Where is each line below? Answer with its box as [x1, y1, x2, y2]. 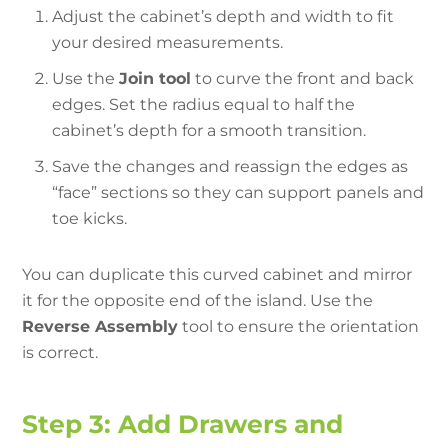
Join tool [119, 69, 192, 89]
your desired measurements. [52, 33, 284, 53]
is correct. [22, 343, 99, 363]
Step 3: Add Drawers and [22, 409, 344, 440]
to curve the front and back [191, 69, 415, 89]
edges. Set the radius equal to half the [52, 95, 356, 115]
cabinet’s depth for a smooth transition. [52, 121, 367, 141]
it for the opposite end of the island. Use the [22, 291, 374, 311]
